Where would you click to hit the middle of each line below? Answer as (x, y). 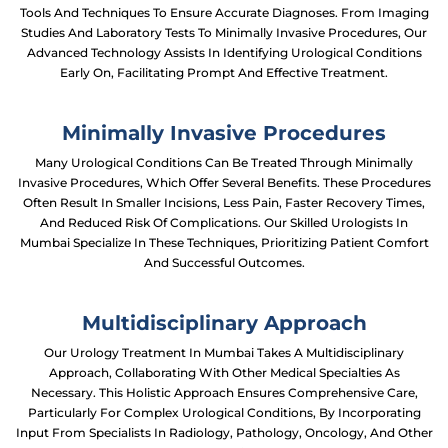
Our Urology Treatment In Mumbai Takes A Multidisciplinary (224, 352)
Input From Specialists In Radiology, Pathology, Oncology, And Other (224, 432)
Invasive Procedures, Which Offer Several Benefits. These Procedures (224, 182)
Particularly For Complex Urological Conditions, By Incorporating (224, 412)
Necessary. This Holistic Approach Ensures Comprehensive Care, (224, 392)
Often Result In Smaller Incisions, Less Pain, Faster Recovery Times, (224, 202)
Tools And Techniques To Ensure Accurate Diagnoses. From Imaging (224, 12)
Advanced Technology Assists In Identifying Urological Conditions (224, 52)
